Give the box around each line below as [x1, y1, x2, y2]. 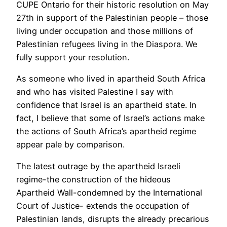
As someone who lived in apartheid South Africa [16, 73, 205, 84]
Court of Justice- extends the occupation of [16, 200, 190, 211]
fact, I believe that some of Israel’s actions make [16, 113, 205, 124]
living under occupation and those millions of [16, 25, 193, 36]
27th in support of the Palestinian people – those [16, 12, 208, 23]
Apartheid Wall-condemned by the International [16, 187, 202, 198]
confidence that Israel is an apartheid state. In [16, 100, 197, 110]
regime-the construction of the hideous [16, 174, 171, 184]
